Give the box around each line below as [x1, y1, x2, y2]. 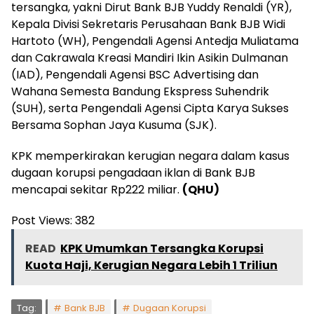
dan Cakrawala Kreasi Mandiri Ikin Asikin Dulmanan [11, 49, 288, 66]
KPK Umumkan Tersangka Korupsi [60, 240, 264, 257]
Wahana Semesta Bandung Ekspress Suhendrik [11, 83, 269, 100]
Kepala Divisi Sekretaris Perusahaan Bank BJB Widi [11, 15, 285, 32]
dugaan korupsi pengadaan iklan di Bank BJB [11, 164, 255, 181]
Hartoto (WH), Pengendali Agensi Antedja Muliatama [11, 32, 299, 49]
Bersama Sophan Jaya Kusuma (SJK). [11, 116, 217, 133]
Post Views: [11, 212, 72, 228]
